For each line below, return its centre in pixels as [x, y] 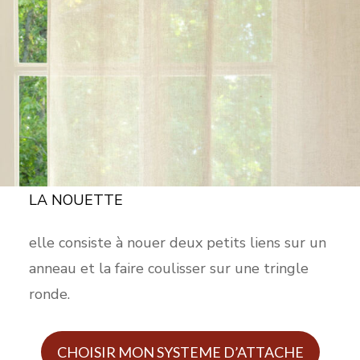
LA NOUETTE [78, 200]
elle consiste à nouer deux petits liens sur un [177, 242]
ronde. [49, 294]
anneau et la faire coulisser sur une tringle [168, 268]
